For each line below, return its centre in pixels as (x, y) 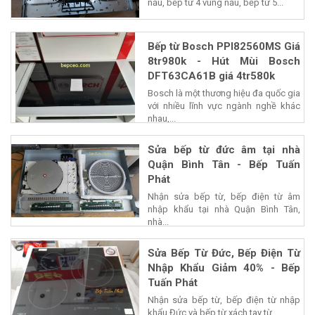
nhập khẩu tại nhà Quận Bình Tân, (224, 209)
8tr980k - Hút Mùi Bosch (224, 61)
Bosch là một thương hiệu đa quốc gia (224, 93)
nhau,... (162, 118)
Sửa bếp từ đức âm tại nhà (224, 149)
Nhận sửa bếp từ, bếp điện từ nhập (224, 300)
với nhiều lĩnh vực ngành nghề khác (224, 105)
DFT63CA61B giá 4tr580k (211, 76)
